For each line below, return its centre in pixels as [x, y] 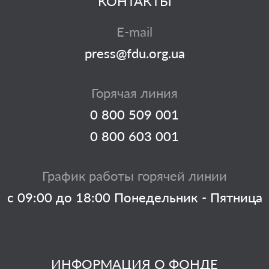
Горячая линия [134, 92]
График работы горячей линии [134, 175]
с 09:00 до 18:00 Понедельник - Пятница [134, 197]
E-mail [134, 31]
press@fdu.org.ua [134, 53]
